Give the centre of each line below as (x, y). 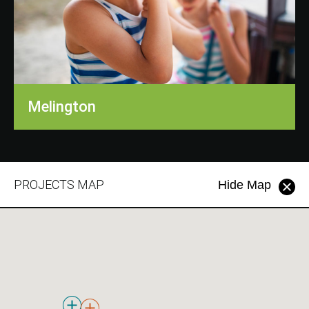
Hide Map (245, 185)
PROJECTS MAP (59, 185)
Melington (62, 106)
